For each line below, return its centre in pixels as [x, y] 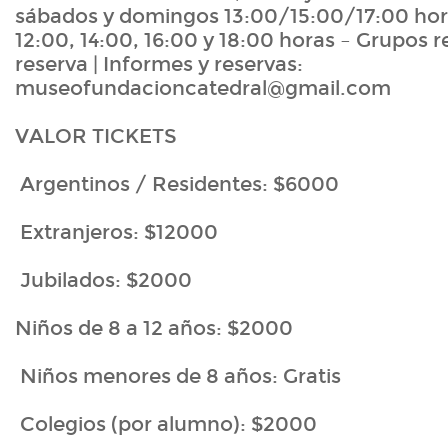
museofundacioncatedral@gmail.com [203, 88]
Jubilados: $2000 [103, 280]
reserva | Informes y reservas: [159, 64]
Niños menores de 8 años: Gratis [178, 376]
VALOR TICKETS [96, 136]
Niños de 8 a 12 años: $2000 [154, 328]
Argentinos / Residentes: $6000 [177, 184]
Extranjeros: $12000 [116, 232]
